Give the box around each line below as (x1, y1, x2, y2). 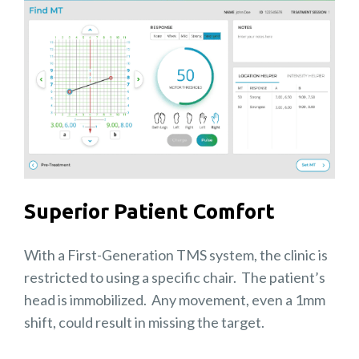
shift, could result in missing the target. (24, 313, 264, 332)
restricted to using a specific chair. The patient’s (24, 268, 325, 287)
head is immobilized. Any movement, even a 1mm (24, 291, 325, 309)
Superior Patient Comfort (24, 200, 275, 224)
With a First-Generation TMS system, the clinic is (24, 246, 328, 264)
